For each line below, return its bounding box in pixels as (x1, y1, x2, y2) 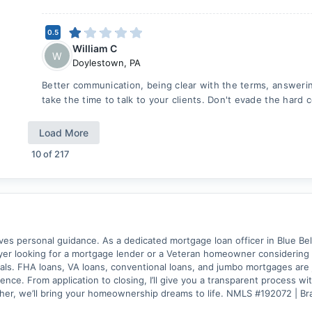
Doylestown (72, 57, 124, 68)
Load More (39, 127, 88, 139)
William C (72, 42, 117, 54)
